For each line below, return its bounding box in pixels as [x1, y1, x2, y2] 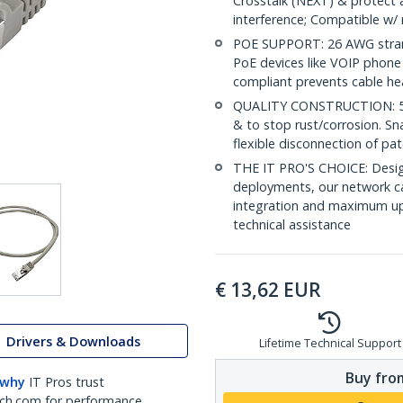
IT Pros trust [29, 373, 104, 390]
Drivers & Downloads [6, 332, 140, 350]
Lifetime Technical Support [258, 336, 401, 351]
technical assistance [233, 216, 351, 233]
